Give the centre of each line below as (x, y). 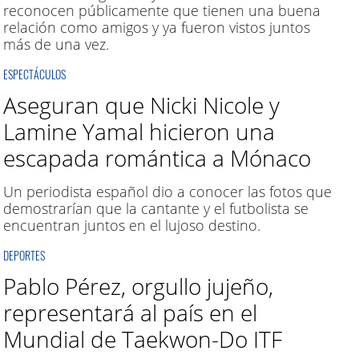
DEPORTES (24, 255)
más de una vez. (56, 44)
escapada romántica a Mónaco (157, 158)
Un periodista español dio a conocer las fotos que (167, 192)
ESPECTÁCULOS (34, 74)
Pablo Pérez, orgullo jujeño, (138, 286)
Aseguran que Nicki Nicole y (141, 105)
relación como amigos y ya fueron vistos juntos (156, 27)
